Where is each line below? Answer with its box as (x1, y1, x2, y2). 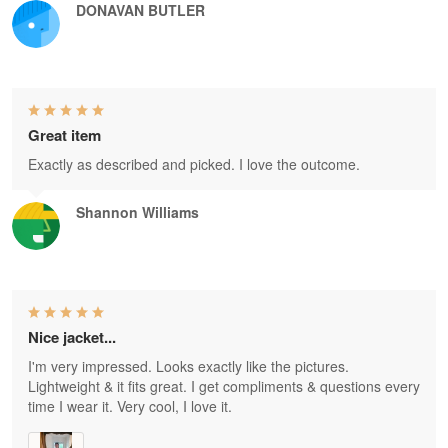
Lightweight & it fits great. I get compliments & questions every (28, 376, 420, 397)
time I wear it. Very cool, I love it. (28, 396, 232, 417)
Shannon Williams (76, 202, 199, 223)
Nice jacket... (28, 326, 116, 349)
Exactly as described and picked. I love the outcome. (28, 154, 360, 175)
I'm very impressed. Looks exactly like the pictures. (28, 356, 349, 377)
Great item (28, 124, 101, 147)
